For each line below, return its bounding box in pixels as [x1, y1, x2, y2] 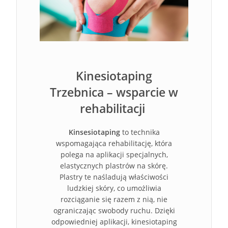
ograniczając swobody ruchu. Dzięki [53, 206, 175, 215]
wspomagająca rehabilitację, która [56, 138, 172, 148]
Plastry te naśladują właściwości [60, 172, 168, 182]
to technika [120, 127, 160, 137]
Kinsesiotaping [68, 127, 120, 137]
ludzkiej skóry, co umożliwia [67, 183, 161, 193]
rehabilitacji [80, 100, 148, 117]
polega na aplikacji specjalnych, [60, 150, 168, 159]
